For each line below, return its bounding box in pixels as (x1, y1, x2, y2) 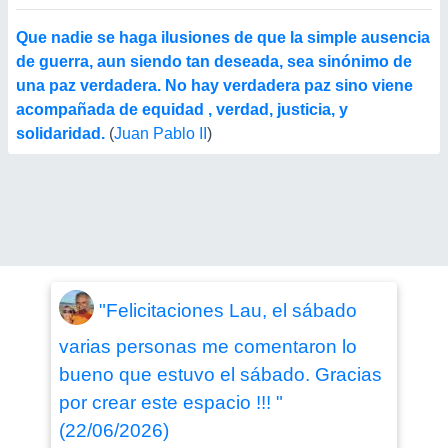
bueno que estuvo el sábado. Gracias (58, 364, 382, 385)
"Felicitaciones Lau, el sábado (98, 299, 357, 321)
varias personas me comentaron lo (58, 336, 357, 357)
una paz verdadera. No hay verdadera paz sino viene (16, 77, 413, 94)
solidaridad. (16, 125, 109, 142)
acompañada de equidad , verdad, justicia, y (16, 101, 348, 118)
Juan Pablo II (114, 125, 207, 142)
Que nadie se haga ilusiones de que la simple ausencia (16, 29, 430, 46)
